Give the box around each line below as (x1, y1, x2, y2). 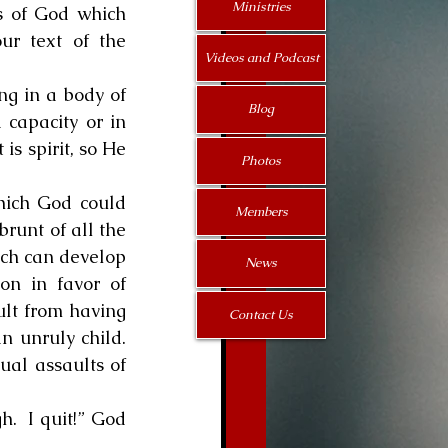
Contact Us (229, 305, 293, 323)
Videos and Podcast (203, 49, 319, 67)
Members (234, 203, 288, 221)
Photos (241, 151, 281, 169)
